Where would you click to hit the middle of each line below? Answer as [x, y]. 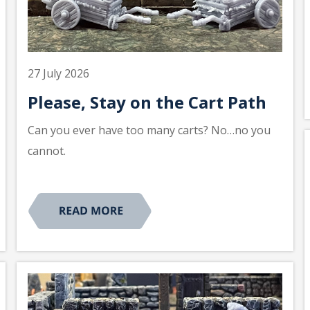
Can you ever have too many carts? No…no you [149, 130]
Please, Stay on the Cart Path [147, 102]
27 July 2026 [58, 74]
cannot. [47, 151]
